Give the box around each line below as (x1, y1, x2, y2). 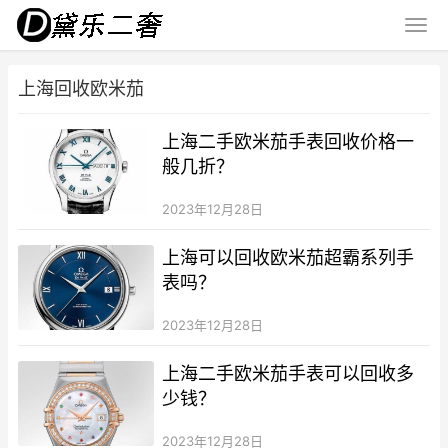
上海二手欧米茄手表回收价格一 (162, 131, 415, 152)
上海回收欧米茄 (18, 78, 144, 99)
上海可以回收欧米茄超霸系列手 (162, 246, 415, 268)
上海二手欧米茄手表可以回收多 (162, 362, 415, 384)
